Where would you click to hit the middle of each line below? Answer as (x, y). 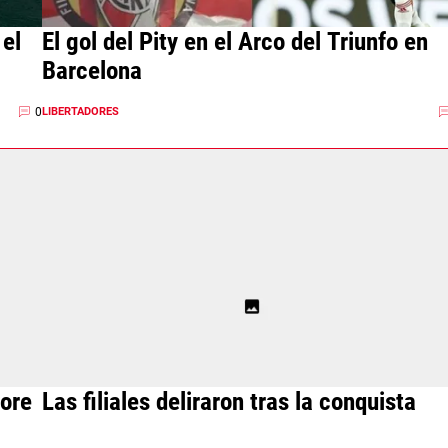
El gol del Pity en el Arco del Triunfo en (234, 41)
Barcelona (91, 70)
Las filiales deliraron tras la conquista (228, 401)
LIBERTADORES (80, 111)
